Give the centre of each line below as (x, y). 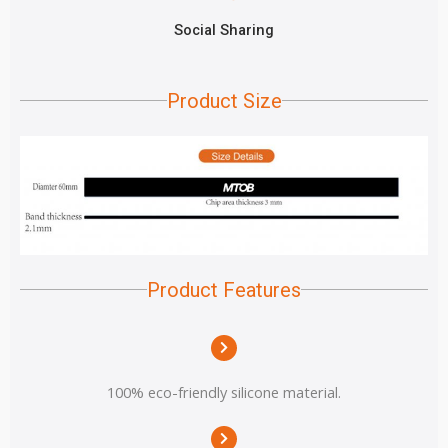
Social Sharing (224, 29)
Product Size (224, 100)
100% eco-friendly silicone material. (224, 391)
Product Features (224, 289)
